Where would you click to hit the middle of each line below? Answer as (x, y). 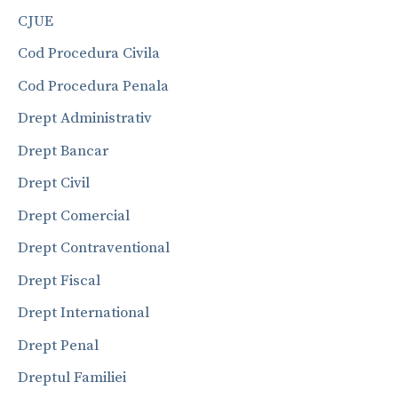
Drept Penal (58, 345)
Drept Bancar (63, 151)
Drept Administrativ (85, 119)
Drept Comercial (74, 215)
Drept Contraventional (94, 248)
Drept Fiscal (59, 280)
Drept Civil (54, 183)
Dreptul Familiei (72, 378)
